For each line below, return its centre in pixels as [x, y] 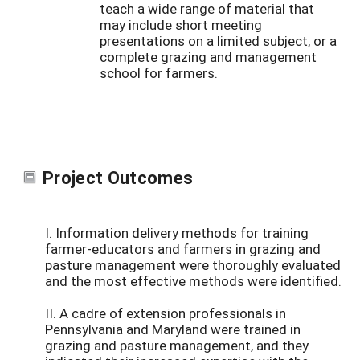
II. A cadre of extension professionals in [166, 313]
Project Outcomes [118, 177]
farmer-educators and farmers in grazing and [183, 249]
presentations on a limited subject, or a [218, 41]
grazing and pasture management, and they [177, 346]
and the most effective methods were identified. [193, 281]
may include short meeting [181, 25]
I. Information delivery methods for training [177, 233]
